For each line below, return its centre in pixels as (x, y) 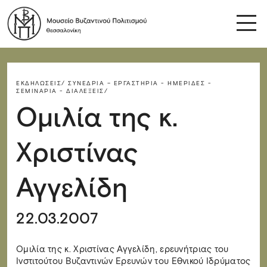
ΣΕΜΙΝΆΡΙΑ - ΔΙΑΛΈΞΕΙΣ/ (62, 91)
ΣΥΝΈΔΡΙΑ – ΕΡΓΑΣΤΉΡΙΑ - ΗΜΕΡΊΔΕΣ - (140, 83)
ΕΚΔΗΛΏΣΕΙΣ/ (41, 83)
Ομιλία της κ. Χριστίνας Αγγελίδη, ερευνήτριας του (122, 249)
